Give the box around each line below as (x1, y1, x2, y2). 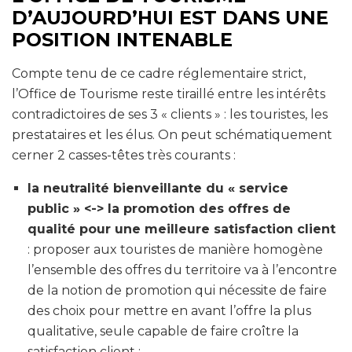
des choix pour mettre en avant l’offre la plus (27, 302, 311, 318)
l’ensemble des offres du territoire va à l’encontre (27, 262, 337, 277)
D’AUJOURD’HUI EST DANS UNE (12, 5, 328, 29)
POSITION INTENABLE (12, 27, 233, 51)
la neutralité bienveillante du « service (27, 180, 288, 196)
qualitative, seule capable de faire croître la (27, 323, 299, 339)
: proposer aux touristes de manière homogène (27, 241, 323, 257)
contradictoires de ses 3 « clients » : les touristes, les (12, 106, 328, 122)
